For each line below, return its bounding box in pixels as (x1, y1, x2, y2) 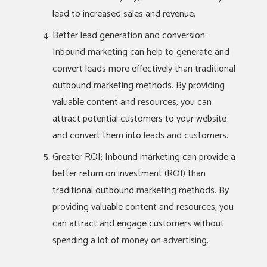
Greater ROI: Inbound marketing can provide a (52, 149, 235, 165)
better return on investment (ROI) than (52, 166, 206, 182)
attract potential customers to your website (52, 111, 226, 127)
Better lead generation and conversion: (52, 27, 207, 44)
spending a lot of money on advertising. (52, 232, 209, 249)
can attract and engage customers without (52, 216, 224, 232)
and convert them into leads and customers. (52, 128, 228, 144)
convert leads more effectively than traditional (52, 61, 235, 77)
